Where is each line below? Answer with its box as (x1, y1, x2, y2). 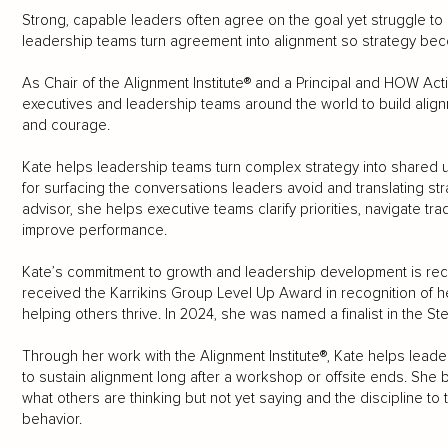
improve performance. (21, 221, 167, 240)
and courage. (21, 116, 110, 135)
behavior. (21, 410, 82, 429)
